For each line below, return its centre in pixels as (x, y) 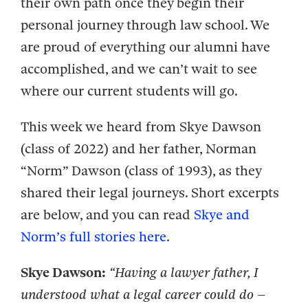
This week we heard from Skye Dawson (141, 126)
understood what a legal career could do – (143, 294)
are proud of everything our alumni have (145, 47)
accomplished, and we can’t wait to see (139, 69)
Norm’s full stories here (93, 236)
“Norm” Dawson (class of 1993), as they (141, 170)
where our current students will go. (129, 91)
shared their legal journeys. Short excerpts (150, 192)
